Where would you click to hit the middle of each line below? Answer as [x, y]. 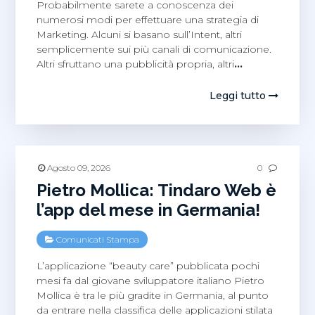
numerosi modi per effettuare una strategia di [148, 19]
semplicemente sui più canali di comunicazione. [154, 49]
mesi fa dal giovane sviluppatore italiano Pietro [151, 280]
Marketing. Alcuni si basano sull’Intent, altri [140, 34]
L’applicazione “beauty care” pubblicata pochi [148, 265]
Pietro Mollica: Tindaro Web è [157, 190]
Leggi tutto [239, 95]
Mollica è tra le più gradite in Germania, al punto [153, 295]
